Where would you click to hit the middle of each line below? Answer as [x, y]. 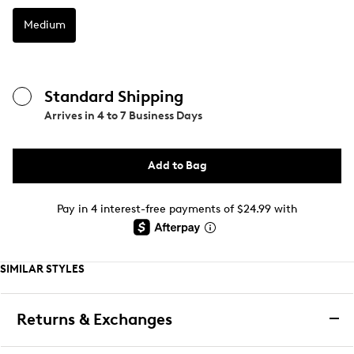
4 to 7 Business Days [150, 116]
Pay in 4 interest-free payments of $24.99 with [177, 209]
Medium [44, 25]
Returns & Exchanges [94, 319]
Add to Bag [177, 166]
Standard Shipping [114, 96]
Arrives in [71, 116]
